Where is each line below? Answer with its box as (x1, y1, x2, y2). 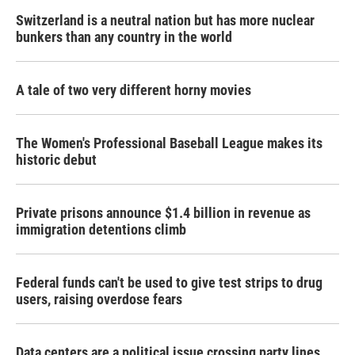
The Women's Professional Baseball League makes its (16, 135, 323, 151)
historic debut (16, 151, 97, 168)
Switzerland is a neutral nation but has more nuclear (16, 12, 315, 29)
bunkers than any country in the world (16, 29, 232, 45)
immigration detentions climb (16, 221, 186, 238)
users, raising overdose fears (16, 291, 182, 307)
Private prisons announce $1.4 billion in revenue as (16, 204, 311, 221)
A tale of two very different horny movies (16, 82, 251, 98)
